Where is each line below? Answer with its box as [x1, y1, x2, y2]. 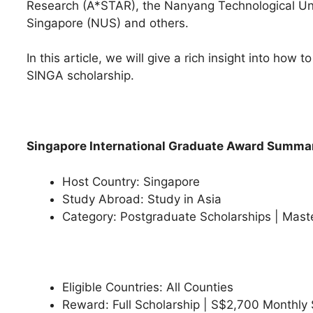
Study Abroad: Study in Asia [62, 191, 225, 206]
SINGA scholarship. [27, 68, 134, 83]
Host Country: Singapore [62, 174, 203, 189]
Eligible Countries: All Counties [62, 279, 237, 294]
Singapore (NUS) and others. [27, 15, 192, 30]
